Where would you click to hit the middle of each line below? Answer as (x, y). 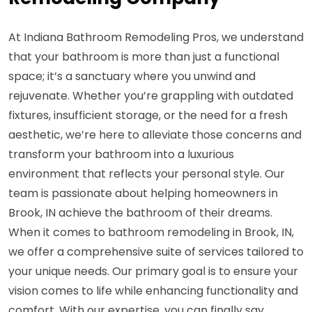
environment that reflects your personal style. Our (147, 174)
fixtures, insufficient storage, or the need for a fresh (148, 116)
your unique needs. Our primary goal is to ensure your (153, 272)
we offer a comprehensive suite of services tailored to (156, 252)
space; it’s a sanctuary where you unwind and (132, 77)
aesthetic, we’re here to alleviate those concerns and (155, 135)
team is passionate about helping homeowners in (143, 194)
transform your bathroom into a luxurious (121, 155)
